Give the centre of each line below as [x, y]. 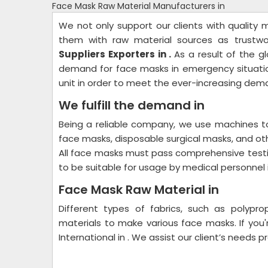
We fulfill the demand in [133, 105]
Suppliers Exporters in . [117, 54]
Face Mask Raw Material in [139, 190]
